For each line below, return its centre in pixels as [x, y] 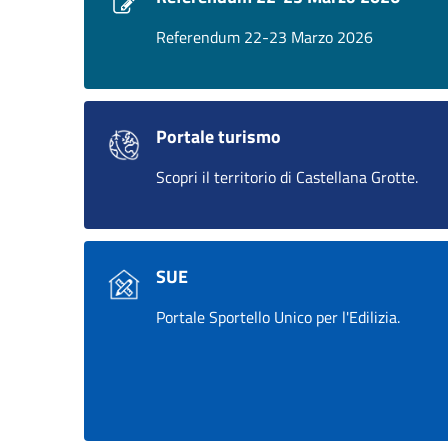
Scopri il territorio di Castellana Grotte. [287, 177]
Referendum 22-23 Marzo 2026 [264, 37]
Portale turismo [218, 136]
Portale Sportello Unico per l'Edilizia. [278, 317]
